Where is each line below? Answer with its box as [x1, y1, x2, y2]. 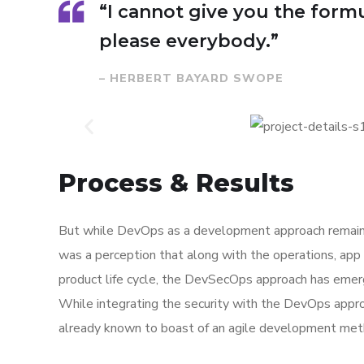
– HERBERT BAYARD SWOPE [99, 71, 284, 86]
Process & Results [58, 168, 294, 199]
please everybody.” [99, 30, 279, 52]
